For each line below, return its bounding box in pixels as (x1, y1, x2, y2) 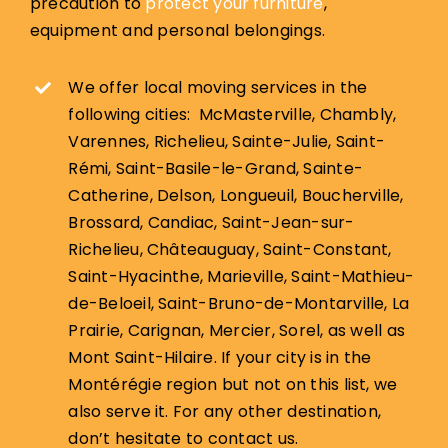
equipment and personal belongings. (29, 19, 326, 43)
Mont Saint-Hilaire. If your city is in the (68, 346, 372, 370)
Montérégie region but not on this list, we (68, 373, 398, 397)
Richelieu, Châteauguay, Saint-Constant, (68, 238, 392, 262)
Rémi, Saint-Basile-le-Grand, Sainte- (68, 157, 364, 181)
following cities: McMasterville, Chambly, (68, 103, 397, 127)
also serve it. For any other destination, (68, 400, 382, 424)
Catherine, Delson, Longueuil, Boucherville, (68, 184, 404, 208)
